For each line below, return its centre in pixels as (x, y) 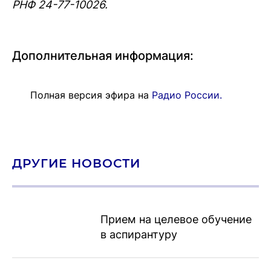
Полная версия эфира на (91, 95)
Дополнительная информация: (103, 55)
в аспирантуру (139, 234)
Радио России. (187, 95)
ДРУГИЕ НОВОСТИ (76, 163)
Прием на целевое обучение (176, 219)
